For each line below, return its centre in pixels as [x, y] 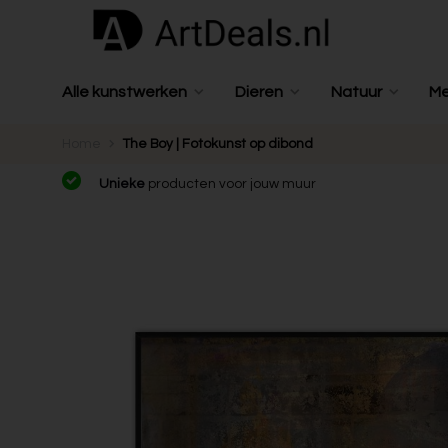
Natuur [356, 92]
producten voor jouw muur [232, 184]
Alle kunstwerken [124, 92]
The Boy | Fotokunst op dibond [218, 144]
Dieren [258, 92]
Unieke [123, 184]
